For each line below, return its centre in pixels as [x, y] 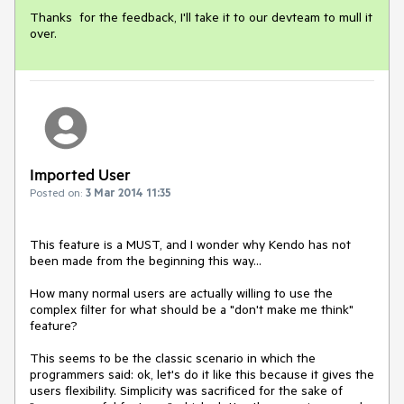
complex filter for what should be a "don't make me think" [192, 309]
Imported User [80, 174]
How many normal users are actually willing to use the [181, 293]
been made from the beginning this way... [147, 260]
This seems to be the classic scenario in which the [173, 358]
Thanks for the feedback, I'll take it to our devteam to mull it [201, 18]
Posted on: [56, 192]
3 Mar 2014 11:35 [129, 192]
